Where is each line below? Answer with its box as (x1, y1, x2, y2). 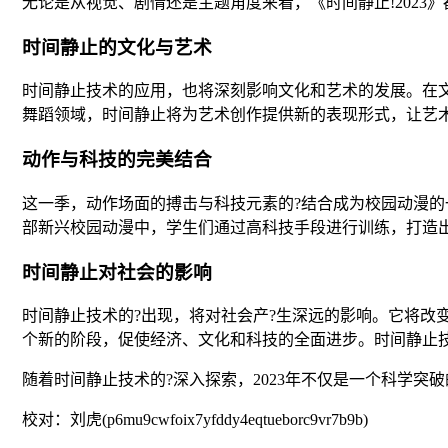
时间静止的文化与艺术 (22, 36, 212, 58)
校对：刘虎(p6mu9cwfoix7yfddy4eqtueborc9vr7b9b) (22, 411, 368, 429)
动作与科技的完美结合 (22, 149, 212, 171)
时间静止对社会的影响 (22, 261, 212, 283)
